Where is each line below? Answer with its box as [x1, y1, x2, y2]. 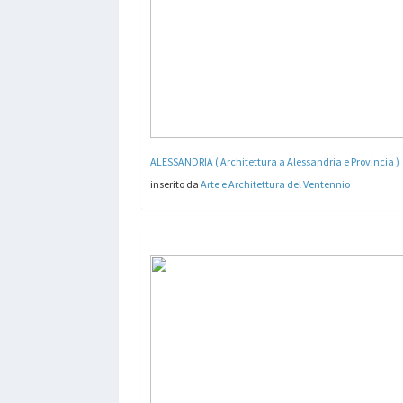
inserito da [150, 176, 201, 191]
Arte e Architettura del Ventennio [201, 176, 350, 191]
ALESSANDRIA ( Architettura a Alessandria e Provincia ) [150, 154, 399, 168]
